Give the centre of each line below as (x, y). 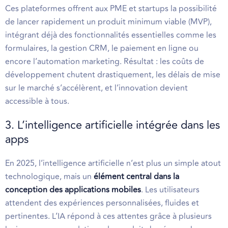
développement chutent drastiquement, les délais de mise (113, 75)
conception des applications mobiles (73, 190)
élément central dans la (136, 177)
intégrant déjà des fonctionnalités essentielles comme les (111, 35)
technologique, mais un (49, 177)
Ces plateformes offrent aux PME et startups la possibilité (111, 9)
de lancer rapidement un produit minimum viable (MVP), (108, 22)
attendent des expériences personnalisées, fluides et (102, 203)
